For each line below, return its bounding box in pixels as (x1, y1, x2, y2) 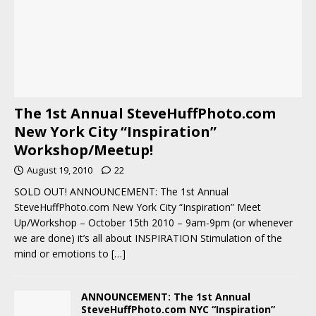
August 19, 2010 (27, 163, 92, 176)
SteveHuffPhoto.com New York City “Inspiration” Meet (14, 200, 261, 214)
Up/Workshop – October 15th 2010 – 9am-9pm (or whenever (14, 215, 293, 229)
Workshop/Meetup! (14, 140, 153, 159)
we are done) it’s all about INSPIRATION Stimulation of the (14, 231, 282, 245)
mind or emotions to (14, 246, 111, 260)
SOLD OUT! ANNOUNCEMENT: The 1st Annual (14, 184, 229, 198)
